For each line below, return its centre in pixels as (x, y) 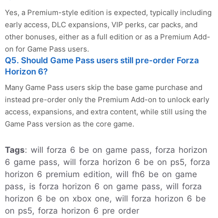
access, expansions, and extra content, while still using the (106, 112)
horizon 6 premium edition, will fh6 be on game (101, 174)
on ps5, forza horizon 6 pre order (72, 211)
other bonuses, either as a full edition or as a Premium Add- (108, 37)
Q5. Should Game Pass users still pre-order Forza (102, 61)
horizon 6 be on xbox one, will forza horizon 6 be (105, 199)
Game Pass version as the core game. (70, 124)
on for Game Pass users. (47, 49)
